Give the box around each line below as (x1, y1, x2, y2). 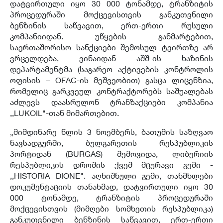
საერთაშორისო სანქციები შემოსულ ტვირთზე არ (10, 42, 213, 52)
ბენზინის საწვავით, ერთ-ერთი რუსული (10, 20, 213, 30)
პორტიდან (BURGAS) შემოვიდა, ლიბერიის (10, 148, 213, 159)
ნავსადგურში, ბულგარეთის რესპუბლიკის (10, 137, 213, 148)
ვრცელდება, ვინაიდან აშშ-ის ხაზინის (10, 53, 213, 63)
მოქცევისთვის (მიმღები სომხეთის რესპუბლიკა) (10, 203, 213, 214)
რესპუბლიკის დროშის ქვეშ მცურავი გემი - (10, 159, 213, 170)
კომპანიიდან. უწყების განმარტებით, (10, 31, 213, 41)
